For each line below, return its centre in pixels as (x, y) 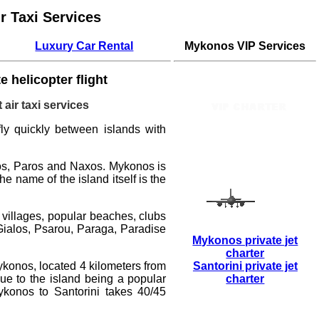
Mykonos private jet (245, 240)
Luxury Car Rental (84, 46)
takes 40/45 (133, 291)
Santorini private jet (245, 266)
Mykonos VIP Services (245, 46)
